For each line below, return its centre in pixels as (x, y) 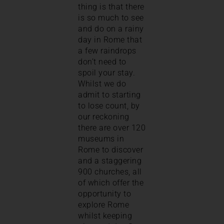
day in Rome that (110, 39)
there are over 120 (112, 127)
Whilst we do (102, 83)
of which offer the (111, 182)
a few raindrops (107, 50)
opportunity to (104, 193)
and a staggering (110, 160)
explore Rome (103, 204)
